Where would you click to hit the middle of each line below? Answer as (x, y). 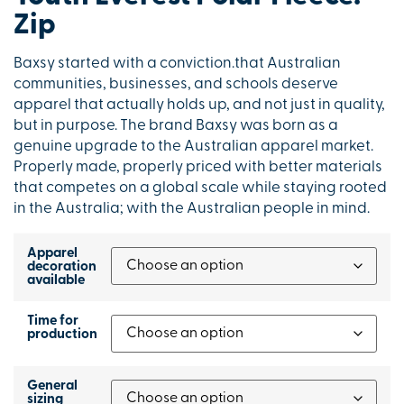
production (62, 335)
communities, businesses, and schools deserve (176, 85)
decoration (62, 267)
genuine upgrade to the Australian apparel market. (193, 147)
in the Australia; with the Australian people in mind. (192, 209)
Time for (53, 321)
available (56, 280)
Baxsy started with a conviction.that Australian (177, 64)
